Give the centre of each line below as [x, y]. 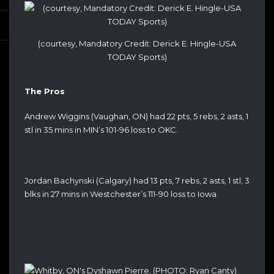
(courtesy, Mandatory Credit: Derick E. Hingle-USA [137, 43]
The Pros [45, 91]
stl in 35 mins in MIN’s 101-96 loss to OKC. [101, 130]
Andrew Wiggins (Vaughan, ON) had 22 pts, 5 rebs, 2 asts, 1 [136, 117]
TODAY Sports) [137, 57]
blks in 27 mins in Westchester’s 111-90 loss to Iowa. [121, 194]
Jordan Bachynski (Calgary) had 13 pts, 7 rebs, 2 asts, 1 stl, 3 [137, 181]
